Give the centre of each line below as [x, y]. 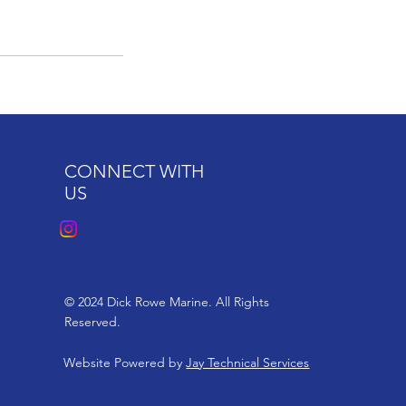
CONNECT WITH [135, 171]
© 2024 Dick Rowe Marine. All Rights [167, 302]
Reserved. [93, 322]
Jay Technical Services [248, 362]
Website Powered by [125, 362]
